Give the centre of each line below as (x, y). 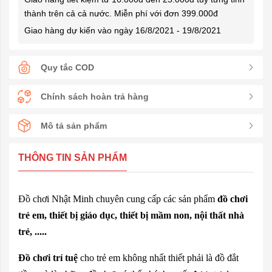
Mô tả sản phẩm (74, 125)
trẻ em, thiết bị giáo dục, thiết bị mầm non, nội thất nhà (131, 215)
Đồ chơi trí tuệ (48, 258)
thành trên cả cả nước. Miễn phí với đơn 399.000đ (121, 13)
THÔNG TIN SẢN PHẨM (73, 158)
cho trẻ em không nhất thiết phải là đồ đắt (158, 258)
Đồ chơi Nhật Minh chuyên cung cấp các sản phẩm (118, 199)
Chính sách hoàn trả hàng (95, 96)
